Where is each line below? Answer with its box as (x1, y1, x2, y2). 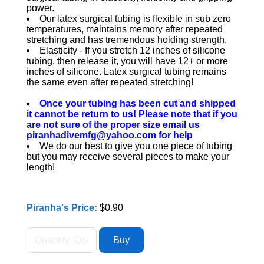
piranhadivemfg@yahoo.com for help (26, 130, 193, 140)
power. (26, 3, 54, 13)
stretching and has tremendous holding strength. (26, 35, 227, 45)
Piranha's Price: (26, 203, 100, 213)
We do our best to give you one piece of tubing (39, 141, 232, 151)
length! (26, 162, 55, 172)
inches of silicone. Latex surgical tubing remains (26, 67, 226, 77)
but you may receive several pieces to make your (26, 151, 229, 161)
